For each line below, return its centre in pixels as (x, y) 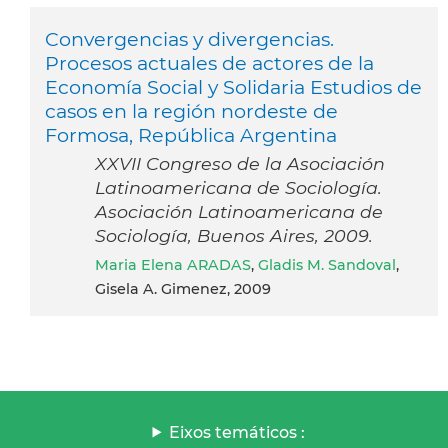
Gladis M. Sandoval (327, 264)
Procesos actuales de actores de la (209, 62)
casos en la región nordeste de (191, 110)
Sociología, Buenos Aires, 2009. (234, 235)
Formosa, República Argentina (191, 134)
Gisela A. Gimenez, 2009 (183, 288)
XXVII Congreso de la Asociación (240, 163)
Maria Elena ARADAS (180, 264)
